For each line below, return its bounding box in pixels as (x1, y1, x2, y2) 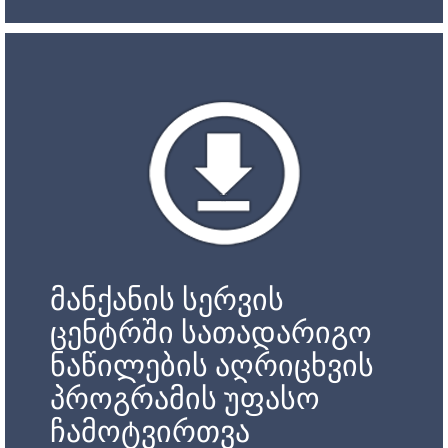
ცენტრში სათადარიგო (50, 315, 372, 351)
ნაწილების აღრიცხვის (50, 348, 374, 384)
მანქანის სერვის (50, 282, 284, 318)
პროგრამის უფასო (50, 381, 320, 417)
